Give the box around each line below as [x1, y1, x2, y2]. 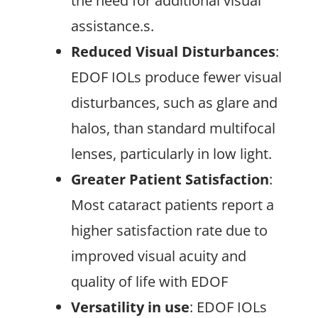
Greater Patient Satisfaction [71, 170, 269, 189]
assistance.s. [71, 16, 154, 35]
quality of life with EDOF [71, 272, 228, 291]
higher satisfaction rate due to [71, 221, 268, 240]
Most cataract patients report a [71, 195, 274, 214]
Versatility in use [71, 297, 190, 317]
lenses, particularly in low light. [71, 144, 272, 163]
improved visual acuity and [71, 246, 246, 265]
